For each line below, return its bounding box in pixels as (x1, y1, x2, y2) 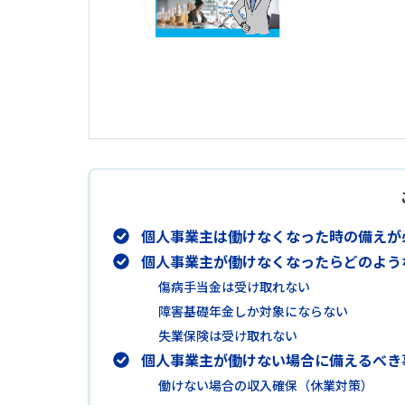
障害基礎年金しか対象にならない (157, 301, 348, 320)
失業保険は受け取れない (157, 325, 297, 344)
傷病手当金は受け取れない (157, 277, 310, 296)
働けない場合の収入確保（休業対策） (157, 375, 373, 394)
